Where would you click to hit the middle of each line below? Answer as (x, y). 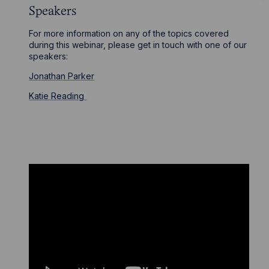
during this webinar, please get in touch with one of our (138, 44)
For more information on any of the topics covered (129, 33)
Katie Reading (58, 95)
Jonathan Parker (62, 76)
